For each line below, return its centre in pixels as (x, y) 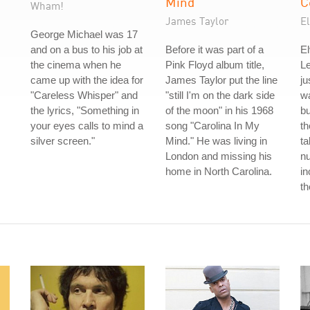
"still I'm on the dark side (220, 95)
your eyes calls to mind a (87, 126)
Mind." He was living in (216, 141)
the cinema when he (76, 65)
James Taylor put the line (221, 80)
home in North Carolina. (219, 171)
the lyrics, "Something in (85, 110)
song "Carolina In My (212, 126)
